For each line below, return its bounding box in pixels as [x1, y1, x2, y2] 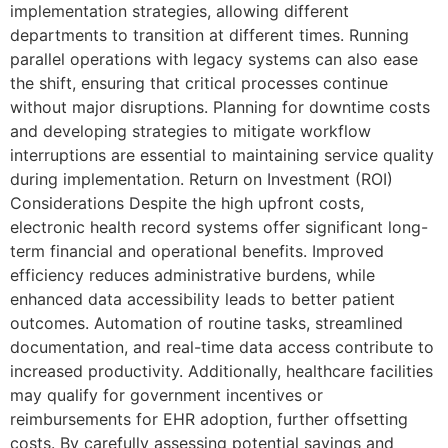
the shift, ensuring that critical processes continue [10, 73, 388, 94]
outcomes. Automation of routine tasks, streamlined [10, 313, 403, 334]
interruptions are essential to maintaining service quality [10, 145, 434, 166]
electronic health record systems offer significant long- [10, 217, 428, 238]
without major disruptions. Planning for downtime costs [10, 97, 430, 118]
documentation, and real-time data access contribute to [10, 337, 434, 358]
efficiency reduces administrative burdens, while [10, 265, 375, 286]
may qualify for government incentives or [10, 385, 323, 406]
